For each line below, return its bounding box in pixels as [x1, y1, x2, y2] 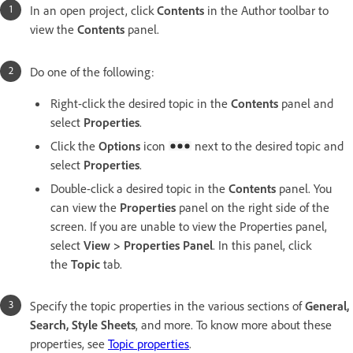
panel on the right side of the [176, 199, 329, 215]
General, [305, 297, 349, 314]
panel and [278, 95, 333, 111]
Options [98, 137, 140, 154]
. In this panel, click [213, 236, 311, 253]
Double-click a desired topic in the [50, 180, 229, 196]
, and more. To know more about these [136, 316, 332, 333]
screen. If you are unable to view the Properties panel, [50, 217, 327, 234]
